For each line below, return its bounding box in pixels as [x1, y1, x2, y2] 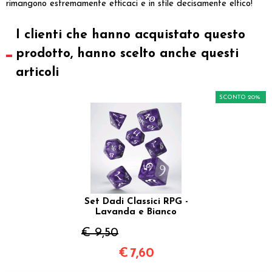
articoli [15, 66, 59, 79]
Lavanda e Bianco [95, 207, 177, 217]
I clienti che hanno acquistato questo [15, 28, 245, 41]
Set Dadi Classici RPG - [84, 197, 188, 206]
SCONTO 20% [219, 93, 260, 101]
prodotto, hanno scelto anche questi [15, 47, 239, 60]
